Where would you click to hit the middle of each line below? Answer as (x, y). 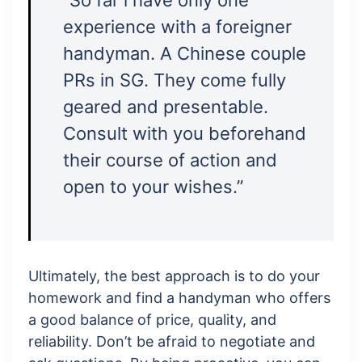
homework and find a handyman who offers (179, 298)
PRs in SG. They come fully (175, 80)
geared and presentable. (166, 107)
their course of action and (170, 160)
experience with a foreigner (177, 27)
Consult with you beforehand (185, 134)
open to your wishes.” (153, 187)
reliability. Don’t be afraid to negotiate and (172, 342)
